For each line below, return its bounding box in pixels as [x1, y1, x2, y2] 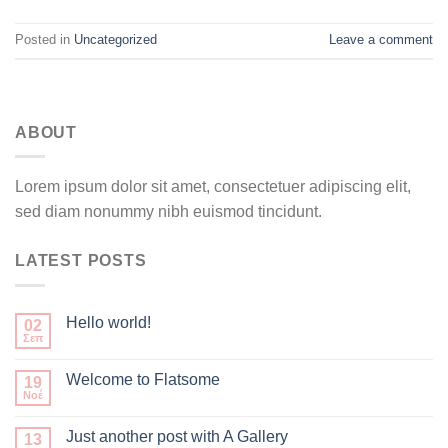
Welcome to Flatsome [66, 370, 220, 388]
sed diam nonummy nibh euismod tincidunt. [15, 203, 322, 221]
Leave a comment [329, 32, 433, 48]
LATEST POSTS [15, 252, 147, 270]
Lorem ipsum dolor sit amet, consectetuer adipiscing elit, [15, 178, 411, 196]
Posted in [15, 32, 74, 48]
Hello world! [66, 313, 151, 331]
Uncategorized [74, 32, 157, 48]
